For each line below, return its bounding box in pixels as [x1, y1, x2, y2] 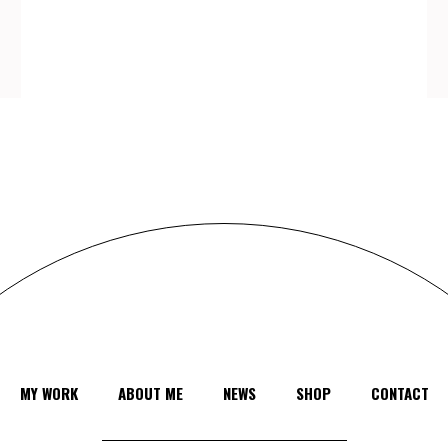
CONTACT [370, 381, 429, 404]
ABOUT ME [117, 381, 183, 404]
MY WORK [19, 381, 78, 404]
